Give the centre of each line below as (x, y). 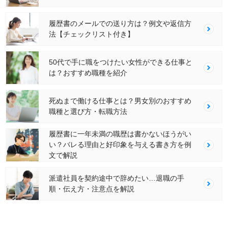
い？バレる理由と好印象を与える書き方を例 (120, 145)
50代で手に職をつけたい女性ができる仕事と (121, 62)
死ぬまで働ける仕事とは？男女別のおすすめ (120, 101)
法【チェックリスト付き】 (92, 34)
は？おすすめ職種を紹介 (88, 73)
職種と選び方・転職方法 (88, 111)
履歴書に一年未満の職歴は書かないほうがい (120, 134)
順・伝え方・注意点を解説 (92, 189)
